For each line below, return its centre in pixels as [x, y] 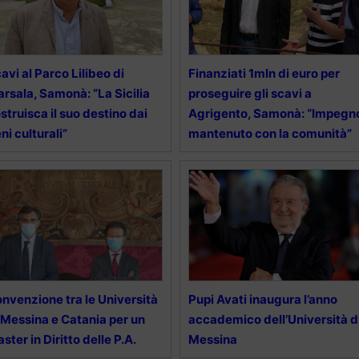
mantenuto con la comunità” [270, 133]
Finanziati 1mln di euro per [264, 73]
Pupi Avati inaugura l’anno [262, 299]
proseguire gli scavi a [250, 93]
